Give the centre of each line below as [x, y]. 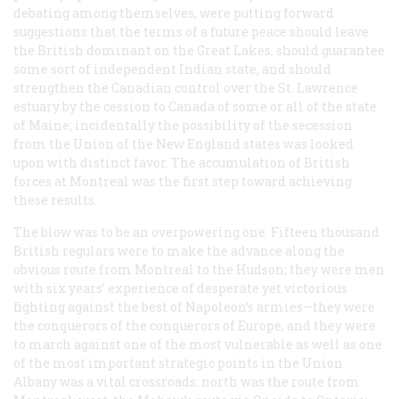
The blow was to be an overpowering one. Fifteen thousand [196, 232]
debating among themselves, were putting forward [174, 12]
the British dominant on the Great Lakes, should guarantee [199, 50]
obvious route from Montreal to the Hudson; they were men [199, 269]
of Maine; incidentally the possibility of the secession [183, 125]
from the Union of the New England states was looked [183, 143]
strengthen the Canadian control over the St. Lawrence [186, 87]
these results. [55, 199]
